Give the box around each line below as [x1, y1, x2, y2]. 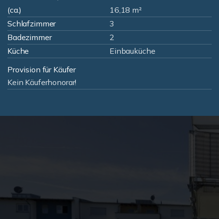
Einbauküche [109, 46, 155, 56]
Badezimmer [7, 32, 52, 42]
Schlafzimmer [7, 19, 56, 28]
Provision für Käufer [7, 65, 76, 74]
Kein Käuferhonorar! [7, 77, 77, 87]
